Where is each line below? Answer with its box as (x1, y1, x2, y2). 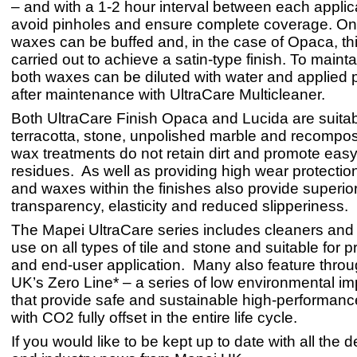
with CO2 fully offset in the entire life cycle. (11, 309, 297, 327)
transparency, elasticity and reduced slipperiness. (11, 198, 352, 215)
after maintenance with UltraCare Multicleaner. (11, 86, 325, 104)
